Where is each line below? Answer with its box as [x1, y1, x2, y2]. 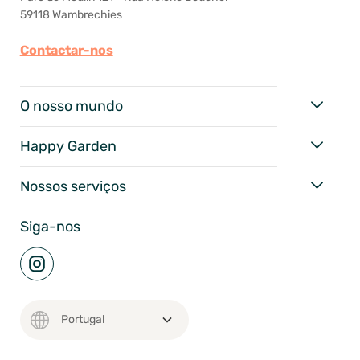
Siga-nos [19, 218, 80, 236]
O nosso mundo [19, 97, 123, 116]
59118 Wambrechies [19, 8, 122, 22]
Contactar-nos [19, 43, 113, 59]
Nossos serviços [19, 178, 126, 196]
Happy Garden [19, 137, 117, 156]
